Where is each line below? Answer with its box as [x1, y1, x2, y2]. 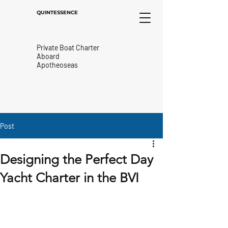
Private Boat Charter [37, 43, 99, 52]
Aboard [37, 52, 60, 61]
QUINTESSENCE [37, 9, 78, 16]
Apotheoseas [37, 61, 78, 69]
